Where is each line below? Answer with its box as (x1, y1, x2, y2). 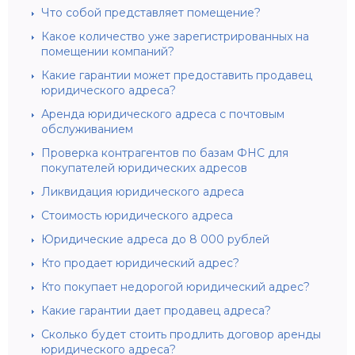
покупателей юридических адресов (41, 160, 247, 175)
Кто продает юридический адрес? (41, 255, 239, 270)
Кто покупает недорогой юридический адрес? (41, 279, 310, 294)
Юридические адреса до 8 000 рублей (41, 231, 269, 246)
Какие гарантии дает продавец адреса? (41, 303, 271, 318)
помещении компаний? (41, 44, 174, 59)
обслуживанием (41, 121, 133, 136)
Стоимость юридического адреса (41, 208, 233, 223)
